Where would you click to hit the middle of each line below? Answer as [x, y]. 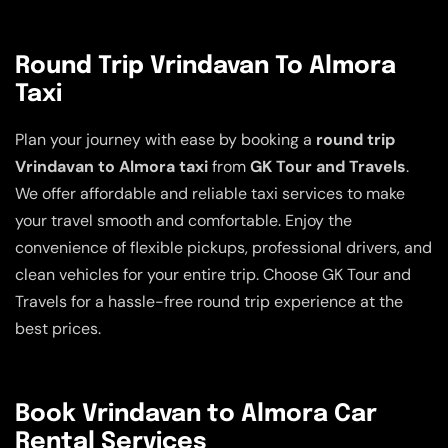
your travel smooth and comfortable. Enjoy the [183, 221]
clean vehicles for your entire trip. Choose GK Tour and [213, 275]
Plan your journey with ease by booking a [165, 140]
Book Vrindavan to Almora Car [196, 415]
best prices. [58, 329]
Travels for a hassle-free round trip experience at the [209, 302]
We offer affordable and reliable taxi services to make [210, 194]
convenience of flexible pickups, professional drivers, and [223, 248]
